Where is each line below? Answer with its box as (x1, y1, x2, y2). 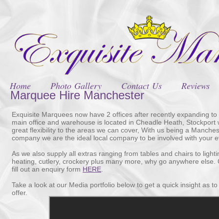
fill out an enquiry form (12, 165, 83, 173)
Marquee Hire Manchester (10, 88, 144, 102)
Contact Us (121, 80, 162, 91)
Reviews (181, 80, 210, 91)
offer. (12, 189, 27, 197)
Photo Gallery (50, 80, 102, 91)
